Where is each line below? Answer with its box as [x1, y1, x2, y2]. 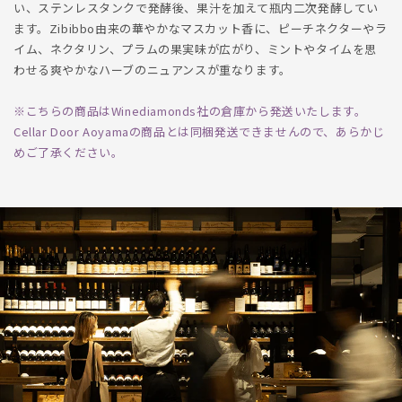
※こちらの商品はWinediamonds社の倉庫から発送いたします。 [13, 102, 367, 120]
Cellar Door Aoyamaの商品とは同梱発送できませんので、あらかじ [13, 123, 385, 141]
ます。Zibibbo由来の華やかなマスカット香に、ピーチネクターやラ [13, 20, 388, 38]
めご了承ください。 [13, 144, 124, 162]
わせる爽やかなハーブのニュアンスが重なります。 [13, 61, 292, 79]
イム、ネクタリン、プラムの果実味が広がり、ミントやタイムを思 [13, 40, 378, 58]
